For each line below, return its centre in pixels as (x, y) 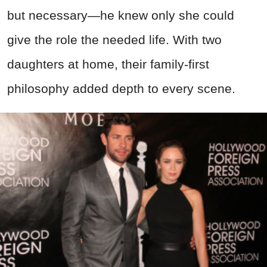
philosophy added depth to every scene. (121, 88)
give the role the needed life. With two (114, 39)
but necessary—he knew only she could (121, 15)
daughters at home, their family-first (108, 64)
